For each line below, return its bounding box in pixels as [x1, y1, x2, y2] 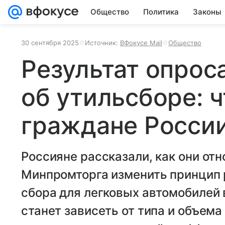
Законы [193, 7, 221, 17]
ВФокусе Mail [120, 39, 162, 47]
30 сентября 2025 [21, 39, 79, 47]
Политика [143, 7, 179, 17]
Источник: [85, 39, 120, 47]
